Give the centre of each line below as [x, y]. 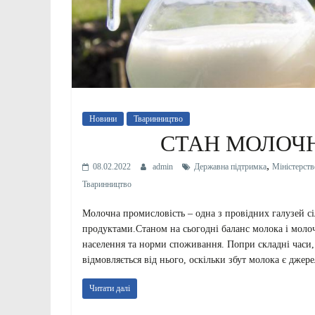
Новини [103, 119]
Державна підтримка [230, 167]
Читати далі [110, 289]
